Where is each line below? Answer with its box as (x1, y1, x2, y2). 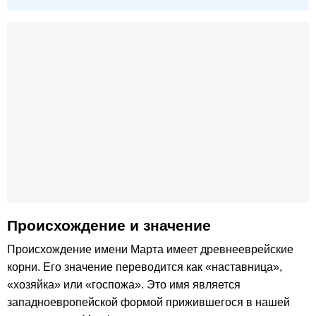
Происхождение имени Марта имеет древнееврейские (7, 243, 293, 256)
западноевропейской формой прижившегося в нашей (7, 296, 290, 309)
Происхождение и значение (7, 217, 211, 234)
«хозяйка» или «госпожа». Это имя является (7, 279, 241, 291)
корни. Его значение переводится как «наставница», (7, 261, 282, 274)
